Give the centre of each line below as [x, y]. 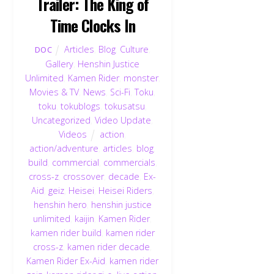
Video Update [123, 120]
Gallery [60, 64]
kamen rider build [66, 233]
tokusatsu [124, 106]
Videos [73, 135]
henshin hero [60, 205]
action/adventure [64, 149]
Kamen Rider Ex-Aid [66, 261]
